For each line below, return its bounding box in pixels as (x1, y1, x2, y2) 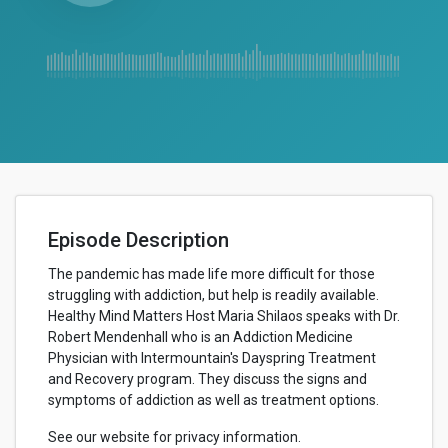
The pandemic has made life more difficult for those (48, 266, 375, 282)
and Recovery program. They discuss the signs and (48, 371, 367, 387)
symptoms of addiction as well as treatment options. (48, 392, 379, 408)
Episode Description (48, 228, 229, 252)
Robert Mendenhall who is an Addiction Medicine (48, 329, 353, 345)
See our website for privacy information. (48, 429, 301, 445)
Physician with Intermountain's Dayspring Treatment (48, 350, 376, 366)
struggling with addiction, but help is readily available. (48, 287, 382, 303)
